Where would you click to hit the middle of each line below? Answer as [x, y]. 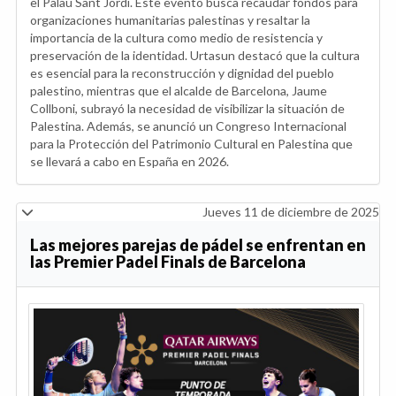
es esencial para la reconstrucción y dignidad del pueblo [182, 72]
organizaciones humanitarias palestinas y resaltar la [170, 19]
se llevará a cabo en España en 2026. [129, 161]
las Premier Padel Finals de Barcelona [168, 261]
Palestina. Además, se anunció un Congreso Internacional [188, 126]
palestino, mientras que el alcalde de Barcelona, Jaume [179, 90]
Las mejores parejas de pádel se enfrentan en [198, 244]
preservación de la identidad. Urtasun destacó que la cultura [195, 55]
